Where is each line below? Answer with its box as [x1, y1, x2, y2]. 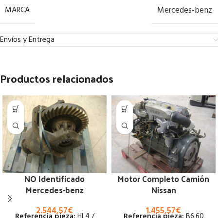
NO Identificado [24, 171, 85, 186]
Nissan [151, 182, 176, 198]
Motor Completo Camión [118, 171, 209, 186]
